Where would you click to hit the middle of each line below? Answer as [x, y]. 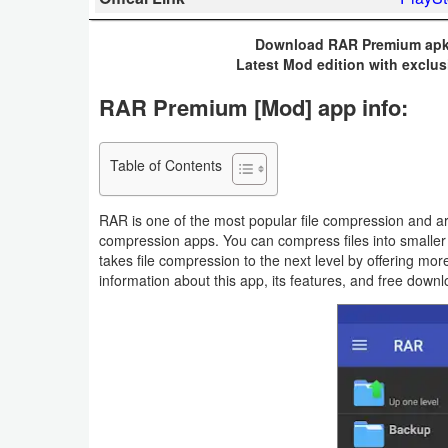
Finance [58, 210]
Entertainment [77, 164]
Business [62, 26]
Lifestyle [59, 362]
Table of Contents [166, 164]
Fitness [56, 316]
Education [64, 118]
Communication [83, 72]
